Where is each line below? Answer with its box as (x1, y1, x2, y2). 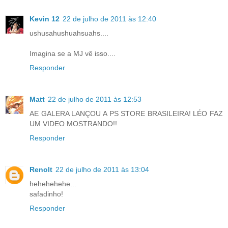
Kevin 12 (30, 14, 60, 23)
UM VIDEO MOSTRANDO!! (30, 119, 117, 128)
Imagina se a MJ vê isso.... (30, 49, 116, 58)
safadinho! (30, 189, 63, 198)
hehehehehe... (30, 179, 76, 188)
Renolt (30, 165, 52, 174)
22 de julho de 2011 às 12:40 (63, 14, 156, 23)
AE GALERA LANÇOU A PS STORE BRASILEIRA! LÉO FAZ (30, 109, 223, 118)
